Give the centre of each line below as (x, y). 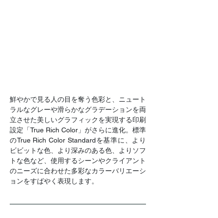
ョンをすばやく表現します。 (54, 181)
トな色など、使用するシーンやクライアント (78, 160)
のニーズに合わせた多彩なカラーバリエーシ (78, 171)
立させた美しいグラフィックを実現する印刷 (78, 119)
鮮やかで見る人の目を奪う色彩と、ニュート (78, 99)
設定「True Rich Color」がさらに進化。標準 (78, 130)
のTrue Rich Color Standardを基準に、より (78, 140)
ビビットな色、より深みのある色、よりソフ (78, 150)
